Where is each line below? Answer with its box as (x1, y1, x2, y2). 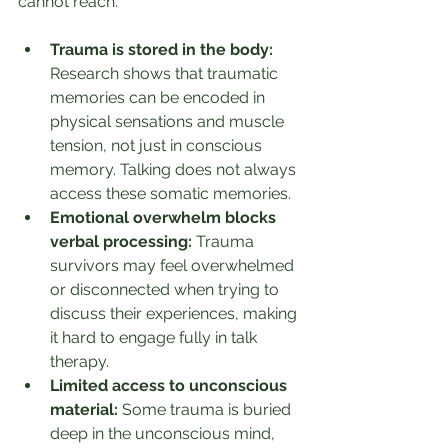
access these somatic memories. (50, 184, 291, 204)
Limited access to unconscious (50, 376, 291, 396)
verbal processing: (50, 232, 192, 252)
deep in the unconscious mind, (50, 424, 279, 444)
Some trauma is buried (118, 400, 295, 420)
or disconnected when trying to (50, 280, 283, 300)
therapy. (50, 352, 109, 372)
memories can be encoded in (50, 88, 269, 108)
